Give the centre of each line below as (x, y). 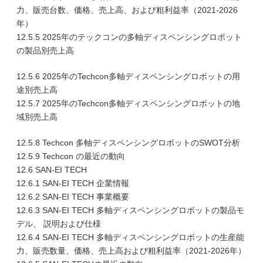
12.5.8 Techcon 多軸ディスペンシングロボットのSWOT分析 (128, 143)
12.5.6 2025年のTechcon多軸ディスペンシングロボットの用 (128, 76)
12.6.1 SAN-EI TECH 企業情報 (73, 183)
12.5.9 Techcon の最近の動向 (71, 156)
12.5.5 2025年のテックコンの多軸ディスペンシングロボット (129, 37)
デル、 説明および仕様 (59, 224)
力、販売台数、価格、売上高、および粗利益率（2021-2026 (127, 10)
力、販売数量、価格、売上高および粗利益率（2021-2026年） (131, 251)
